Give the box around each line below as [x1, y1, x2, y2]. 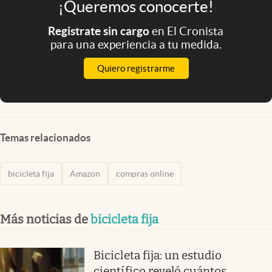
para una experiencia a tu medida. [50, 37, 222, 51]
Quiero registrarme [97, 63, 175, 73]
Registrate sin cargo [48, 24, 152, 38]
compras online [116, 168, 174, 178]
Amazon [70, 168, 100, 178]
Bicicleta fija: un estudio [93, 248, 222, 262]
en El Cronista [152, 24, 224, 38]
